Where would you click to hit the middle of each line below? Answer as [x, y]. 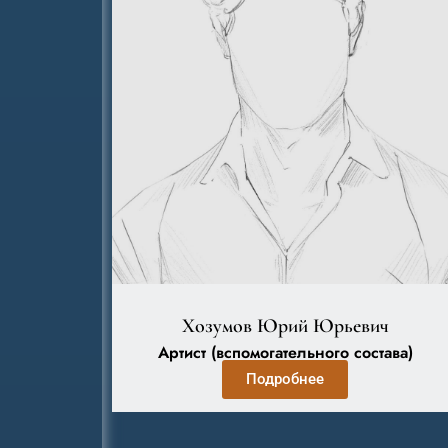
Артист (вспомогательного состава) [285, 352]
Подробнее [285, 379]
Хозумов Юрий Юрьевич [285, 326]
